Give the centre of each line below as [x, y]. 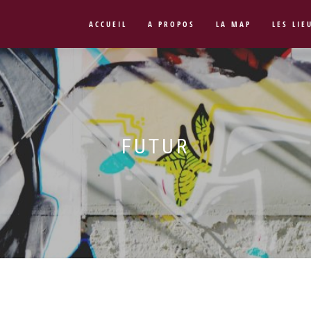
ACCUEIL [108, 24]
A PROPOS [171, 24]
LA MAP [234, 24]
